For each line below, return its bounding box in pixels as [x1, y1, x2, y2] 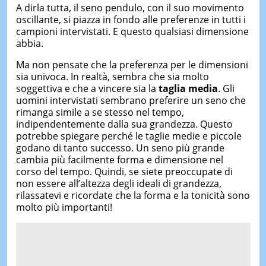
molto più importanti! [15, 201, 112, 214]
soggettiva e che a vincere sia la [15, 82, 159, 95]
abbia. [15, 37, 43, 50]
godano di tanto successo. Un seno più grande [15, 141, 224, 154]
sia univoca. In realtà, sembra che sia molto [15, 70, 209, 83]
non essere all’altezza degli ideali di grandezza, [15, 177, 221, 190]
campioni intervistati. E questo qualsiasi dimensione [15, 25, 249, 38]
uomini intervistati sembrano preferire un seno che [15, 94, 246, 107]
